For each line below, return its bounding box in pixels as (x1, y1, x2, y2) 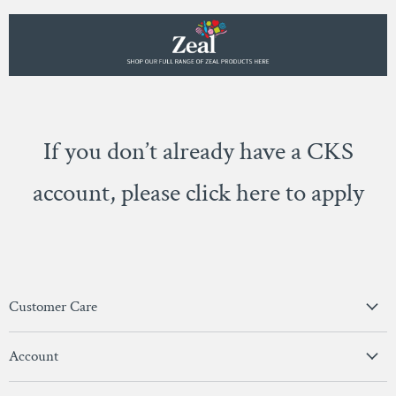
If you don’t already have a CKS (42, 133, 354, 168)
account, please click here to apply (32, 175, 364, 209)
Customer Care (9, 296, 97, 316)
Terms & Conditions (9, 358, 106, 377)
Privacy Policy (9, 331, 77, 350)
